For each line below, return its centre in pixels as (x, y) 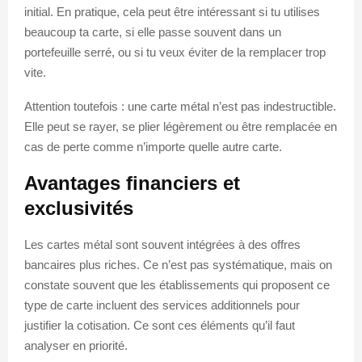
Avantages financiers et (132, 183)
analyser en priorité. (76, 345)
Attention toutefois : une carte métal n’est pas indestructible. (180, 106)
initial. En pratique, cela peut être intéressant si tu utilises (172, 11)
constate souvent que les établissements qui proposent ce (177, 284)
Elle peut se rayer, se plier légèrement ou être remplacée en (181, 126)
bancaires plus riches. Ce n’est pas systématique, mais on (178, 264)
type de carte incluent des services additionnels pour (162, 305)
